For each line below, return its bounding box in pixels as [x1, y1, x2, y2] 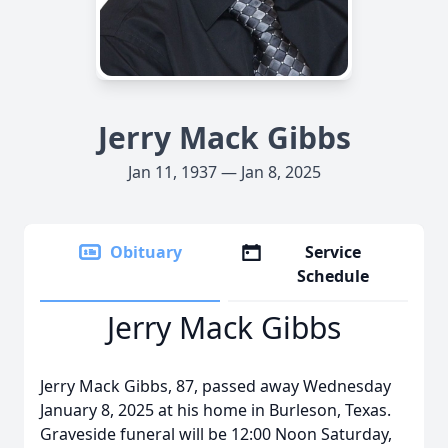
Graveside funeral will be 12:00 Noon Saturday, [40, 423, 392, 445]
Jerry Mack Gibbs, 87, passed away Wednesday [40, 375, 391, 397]
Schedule [297, 265, 370, 287]
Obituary [110, 241, 182, 263]
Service [305, 241, 362, 263]
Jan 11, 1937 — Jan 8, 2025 [127, 161, 321, 183]
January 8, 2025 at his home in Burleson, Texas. [40, 399, 391, 421]
